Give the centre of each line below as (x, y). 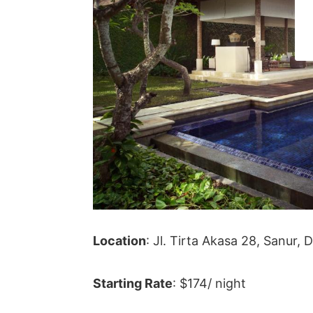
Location (120, 240)
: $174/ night (210, 283)
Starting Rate (133, 283)
